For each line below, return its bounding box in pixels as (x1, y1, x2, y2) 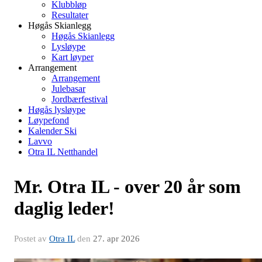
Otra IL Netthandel (28, 146, 98, 157)
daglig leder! (14, 197, 115, 219)
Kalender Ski (28, 125, 77, 136)
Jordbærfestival (51, 94, 108, 104)
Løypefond (28, 115, 69, 125)
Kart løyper (51, 51, 94, 62)
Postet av (14, 233, 49, 243)
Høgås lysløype (28, 104, 85, 115)
